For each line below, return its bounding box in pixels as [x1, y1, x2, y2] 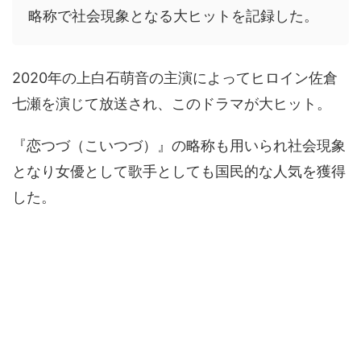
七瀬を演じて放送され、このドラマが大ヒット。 [12, 95, 331, 113]
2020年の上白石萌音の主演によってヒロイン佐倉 [12, 69, 338, 87]
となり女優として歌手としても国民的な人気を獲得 [12, 163, 346, 180]
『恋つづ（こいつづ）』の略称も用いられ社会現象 [12, 137, 346, 155]
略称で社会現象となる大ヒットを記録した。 [28, 7, 318, 25]
